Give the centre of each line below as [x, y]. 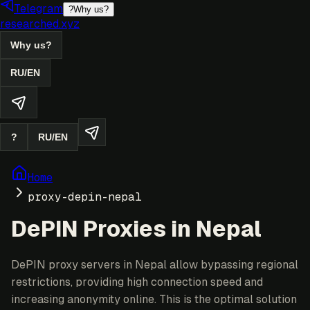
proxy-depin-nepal [85, 197]
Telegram [38, 9]
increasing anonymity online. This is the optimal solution [154, 299]
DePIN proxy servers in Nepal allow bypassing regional [155, 264]
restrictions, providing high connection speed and [137, 282]
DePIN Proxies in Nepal [136, 229]
